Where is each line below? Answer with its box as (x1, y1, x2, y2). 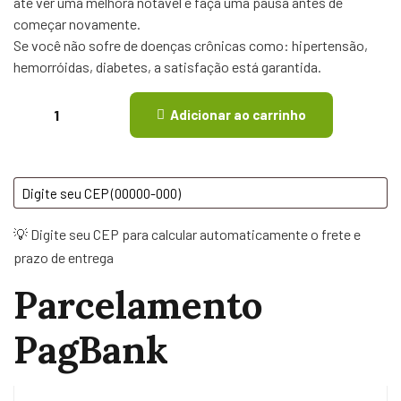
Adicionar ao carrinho (170, 107, 306, 123)
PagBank (13, 326, 168, 374)
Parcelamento (13, 281, 262, 329)
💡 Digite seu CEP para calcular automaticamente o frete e (13, 226, 361, 243)
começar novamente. (13, 15, 141, 32)
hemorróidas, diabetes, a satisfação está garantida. (13, 58, 321, 75)
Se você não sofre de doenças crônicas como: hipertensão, (13, 37, 368, 54)
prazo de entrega (13, 249, 114, 266)
